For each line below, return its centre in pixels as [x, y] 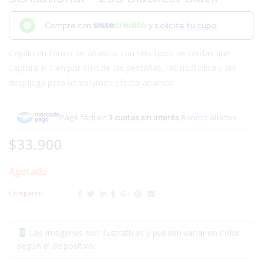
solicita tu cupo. [187, 26]
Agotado [28, 172]
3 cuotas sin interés [144, 117]
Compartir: [26, 193]
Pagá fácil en [84, 117]
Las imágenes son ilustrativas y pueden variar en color [133, 233]
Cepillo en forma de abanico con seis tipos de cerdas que [120, 53]
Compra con [69, 26]
